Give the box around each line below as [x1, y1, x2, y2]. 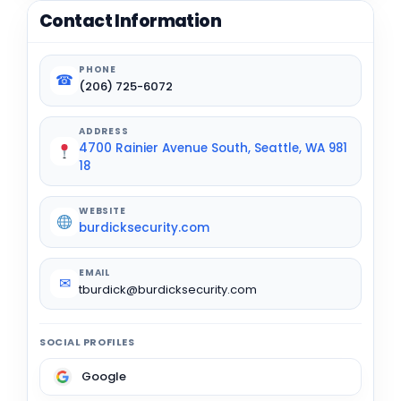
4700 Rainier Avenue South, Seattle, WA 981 [79, 139, 347, 157]
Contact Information [39, 8, 222, 33]
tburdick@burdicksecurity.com [79, 280, 257, 298]
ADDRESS [79, 124, 129, 138]
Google [81, 368, 126, 386]
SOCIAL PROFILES [39, 334, 135, 349]
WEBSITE [79, 203, 126, 218]
